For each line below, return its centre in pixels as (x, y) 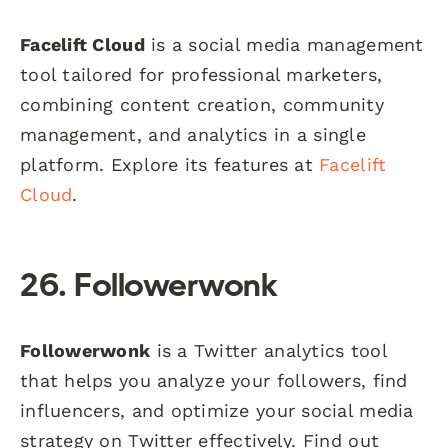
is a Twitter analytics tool (268, 350)
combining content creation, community (202, 104)
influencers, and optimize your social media (217, 410)
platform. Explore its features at (170, 164)
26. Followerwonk (149, 287)
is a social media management (284, 44)
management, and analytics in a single (193, 134)
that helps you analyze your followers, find (214, 380)
